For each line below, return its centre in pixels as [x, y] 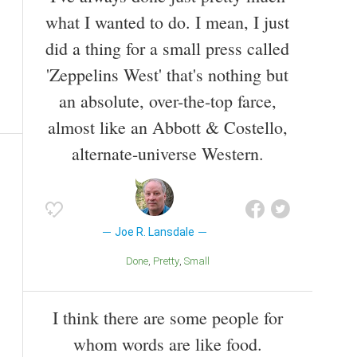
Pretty [169, 261]
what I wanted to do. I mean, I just [167, 22]
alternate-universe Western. [167, 154]
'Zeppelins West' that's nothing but [167, 75]
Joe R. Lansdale [154, 232]
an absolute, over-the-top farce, [167, 101]
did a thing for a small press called [167, 49]
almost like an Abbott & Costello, [167, 127]
